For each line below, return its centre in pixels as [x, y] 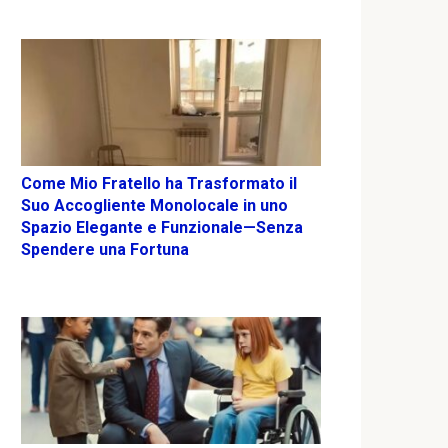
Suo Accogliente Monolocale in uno [154, 206]
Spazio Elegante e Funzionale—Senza [162, 228]
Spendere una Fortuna [105, 250]
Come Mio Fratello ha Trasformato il [159, 184]
